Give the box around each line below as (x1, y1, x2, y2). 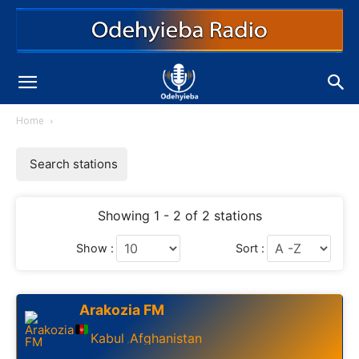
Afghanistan (130, 329, 202, 346)
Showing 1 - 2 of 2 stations (97, 208, 262, 224)
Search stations (30, 156, 118, 171)
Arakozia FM (79, 301, 164, 318)
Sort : (236, 241, 264, 255)
